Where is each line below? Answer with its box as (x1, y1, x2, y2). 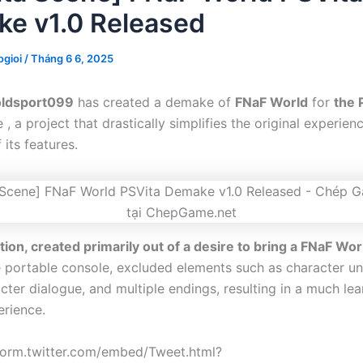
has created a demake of (74, 94, 235, 110)
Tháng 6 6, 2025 (31, 52, 113, 65)
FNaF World (235, 94, 308, 110)
